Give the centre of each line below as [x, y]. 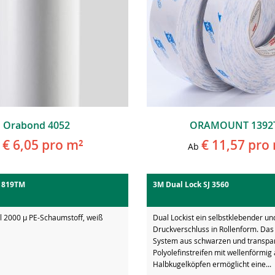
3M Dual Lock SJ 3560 [191, 184]
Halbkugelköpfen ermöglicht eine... [212, 264]
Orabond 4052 [36, 125]
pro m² [61, 145]
